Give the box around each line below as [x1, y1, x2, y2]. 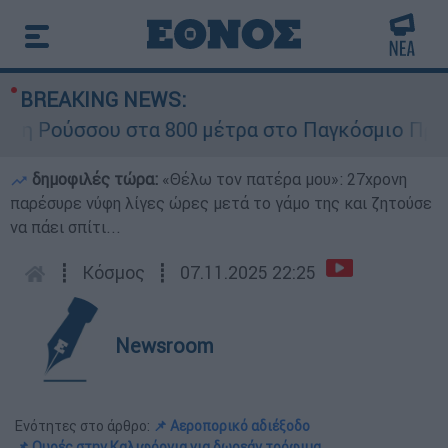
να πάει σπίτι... [10, 217, 121, 237]
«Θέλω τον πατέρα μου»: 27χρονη [162, 169, 407, 189]
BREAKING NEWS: [20, 87, 186, 112]
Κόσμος [82, 261, 145, 284]
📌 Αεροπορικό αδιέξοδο [153, 417, 310, 435]
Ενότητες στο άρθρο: [15, 417, 153, 435]
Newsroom [115, 333, 214, 358]
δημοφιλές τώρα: [28, 169, 162, 189]
